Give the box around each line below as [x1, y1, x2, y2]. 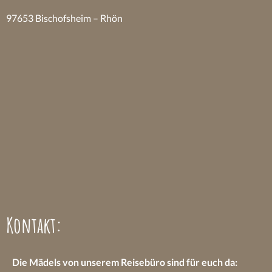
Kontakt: [6, 211, 62, 239]
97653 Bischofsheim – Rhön [6, 12, 123, 24]
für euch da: [186, 256, 237, 268]
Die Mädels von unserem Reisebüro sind [12, 256, 186, 268]
